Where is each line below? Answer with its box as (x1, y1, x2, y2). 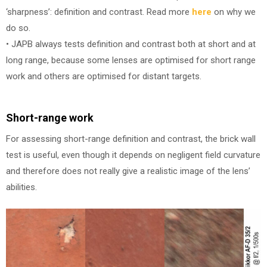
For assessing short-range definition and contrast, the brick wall (6, 133, 256, 144)
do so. (6, 23, 30, 34)
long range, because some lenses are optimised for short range (6, 55, 256, 66)
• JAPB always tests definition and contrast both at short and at (6, 39, 256, 50)
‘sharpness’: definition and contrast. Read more (6, 7, 192, 18)
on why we (212, 7, 256, 18)
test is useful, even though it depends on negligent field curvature (6, 149, 260, 160)
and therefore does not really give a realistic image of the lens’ (6, 165, 250, 176)
